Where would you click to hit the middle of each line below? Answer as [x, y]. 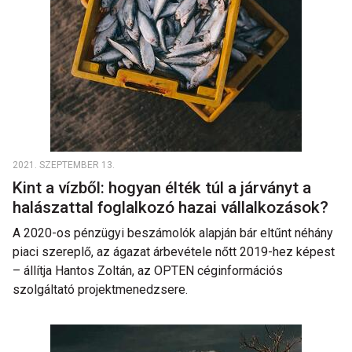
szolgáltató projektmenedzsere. [100, 290]
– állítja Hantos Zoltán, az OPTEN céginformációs [148, 271]
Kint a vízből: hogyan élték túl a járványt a [162, 188]
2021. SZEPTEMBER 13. [64, 165]
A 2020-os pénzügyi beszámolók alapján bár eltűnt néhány [173, 233]
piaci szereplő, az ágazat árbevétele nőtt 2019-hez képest [174, 252]
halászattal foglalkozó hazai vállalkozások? [172, 207]
